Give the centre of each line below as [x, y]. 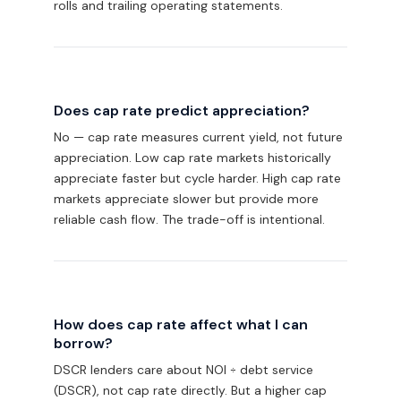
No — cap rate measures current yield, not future [198, 137]
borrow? [83, 343]
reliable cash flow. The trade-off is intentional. [189, 219]
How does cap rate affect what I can [181, 324]
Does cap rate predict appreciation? [182, 111]
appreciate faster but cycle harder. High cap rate [197, 178]
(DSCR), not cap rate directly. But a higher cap [190, 390]
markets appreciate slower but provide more [186, 199]
